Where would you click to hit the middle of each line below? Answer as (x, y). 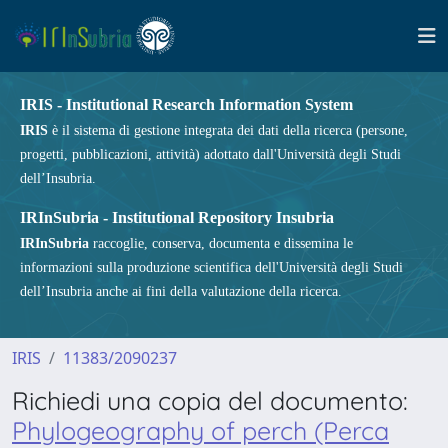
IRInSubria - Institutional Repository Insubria (177, 217)
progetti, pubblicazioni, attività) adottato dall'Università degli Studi (210, 154)
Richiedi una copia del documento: (210, 400)
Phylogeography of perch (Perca (200, 430)
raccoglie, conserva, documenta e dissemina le (221, 243)
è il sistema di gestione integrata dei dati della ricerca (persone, (228, 130)
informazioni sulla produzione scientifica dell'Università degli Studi (211, 267)
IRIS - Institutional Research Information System (186, 104)
